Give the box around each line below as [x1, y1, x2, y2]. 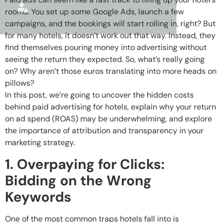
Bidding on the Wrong [5, 171, 152, 190]
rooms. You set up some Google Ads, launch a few [5, 6, 184, 17]
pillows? [5, 78, 34, 89]
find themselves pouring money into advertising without [5, 42, 207, 53]
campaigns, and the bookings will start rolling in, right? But [5, 18, 216, 29]
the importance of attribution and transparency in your [5, 125, 204, 136]
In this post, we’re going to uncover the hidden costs [5, 90, 194, 101]
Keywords [5, 187, 71, 206]
